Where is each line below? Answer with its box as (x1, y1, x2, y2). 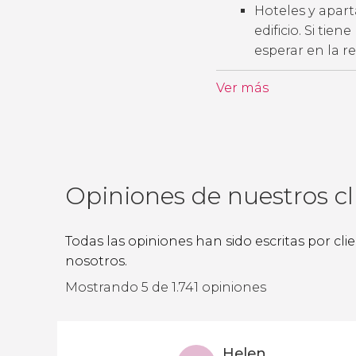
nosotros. (65, 253, 127, 269)
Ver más (216, 80, 269, 95)
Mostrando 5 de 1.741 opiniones (65, 280, 266, 295)
